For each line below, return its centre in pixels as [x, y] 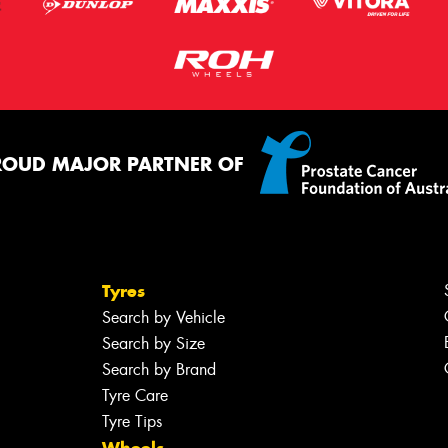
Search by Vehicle [163, 317]
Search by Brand [158, 369]
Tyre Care [134, 395]
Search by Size [153, 343]
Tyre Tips [131, 421]
